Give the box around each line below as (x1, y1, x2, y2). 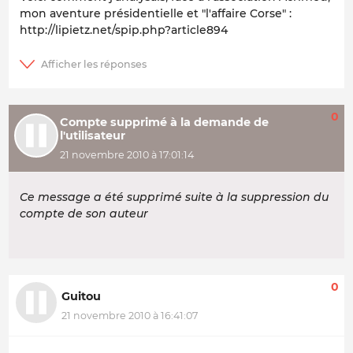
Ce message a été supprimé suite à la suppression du (20, 190, 329, 205)
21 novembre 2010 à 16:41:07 (61, 309, 198, 321)
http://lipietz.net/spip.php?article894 (20, 22, 228, 37)
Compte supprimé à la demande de (59, 115, 269, 130)
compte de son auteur (20, 206, 148, 221)
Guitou (61, 289, 101, 304)
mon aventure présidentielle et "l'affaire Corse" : (20, 6, 292, 20)
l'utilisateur (59, 128, 125, 143)
